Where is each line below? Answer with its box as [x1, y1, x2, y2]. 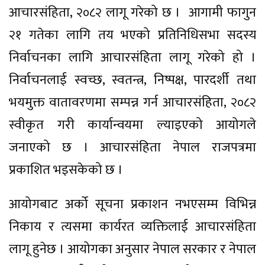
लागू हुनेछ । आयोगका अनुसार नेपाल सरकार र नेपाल [9, 238, 256, 260]
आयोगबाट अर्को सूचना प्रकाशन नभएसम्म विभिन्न [9, 193, 256, 215]
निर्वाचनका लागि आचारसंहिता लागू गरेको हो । [9, 46, 256, 69]
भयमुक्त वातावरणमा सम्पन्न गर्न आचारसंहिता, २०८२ [9, 91, 256, 114]
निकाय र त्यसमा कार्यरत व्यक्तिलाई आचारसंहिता [9, 215, 256, 238]
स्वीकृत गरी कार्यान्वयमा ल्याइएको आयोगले [9, 114, 256, 136]
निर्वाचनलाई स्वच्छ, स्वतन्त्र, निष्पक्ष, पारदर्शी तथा [9, 69, 256, 91]
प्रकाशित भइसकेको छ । [9, 159, 123, 181]
